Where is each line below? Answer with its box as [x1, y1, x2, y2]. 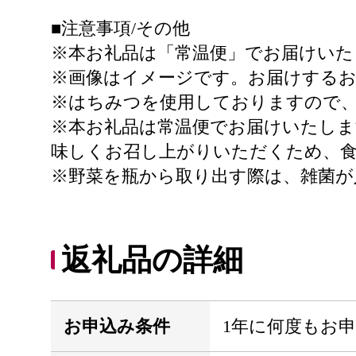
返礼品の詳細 [61, 243, 243, 277]
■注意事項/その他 [51, 18, 190, 38]
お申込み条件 [64, 316, 170, 336]
